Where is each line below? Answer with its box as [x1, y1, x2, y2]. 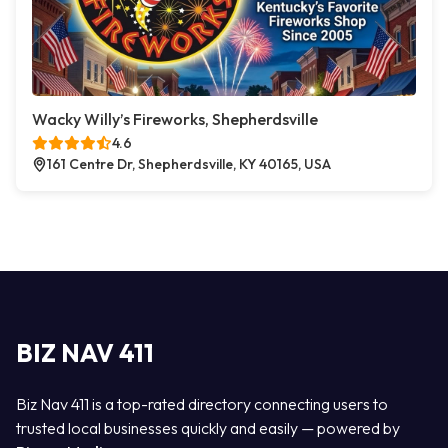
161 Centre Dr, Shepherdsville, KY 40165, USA [47, 155, 331, 173]
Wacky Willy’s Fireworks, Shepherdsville [32, 109, 318, 129]
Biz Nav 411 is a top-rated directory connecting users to [16, 394, 388, 414]
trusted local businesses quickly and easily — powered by [16, 418, 400, 438]
